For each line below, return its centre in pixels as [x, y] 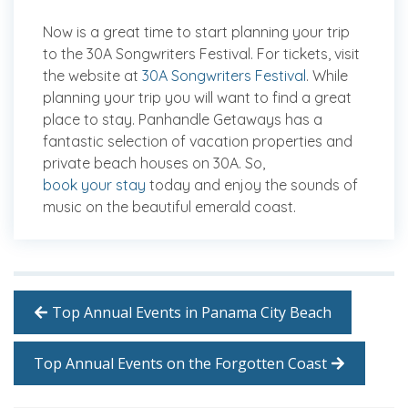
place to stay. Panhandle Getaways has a [183, 120]
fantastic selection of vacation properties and [198, 142]
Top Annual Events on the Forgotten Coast [180, 364]
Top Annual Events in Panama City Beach [192, 313]
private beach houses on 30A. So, [154, 163]
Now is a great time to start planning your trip [196, 32]
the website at [92, 76]
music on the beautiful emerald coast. [169, 207]
